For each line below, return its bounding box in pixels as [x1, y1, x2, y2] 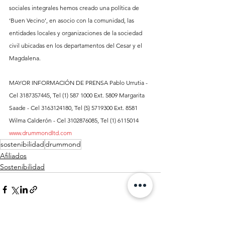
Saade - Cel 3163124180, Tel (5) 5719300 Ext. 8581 [9, 104, 139, 112]
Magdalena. [9, 54, 42, 62]
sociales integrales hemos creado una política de [9, 4, 141, 12]
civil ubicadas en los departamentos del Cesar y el [9, 42, 144, 50]
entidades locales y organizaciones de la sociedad [9, 29, 144, 37]
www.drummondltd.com [9, 129, 72, 137]
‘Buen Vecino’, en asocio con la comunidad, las [9, 17, 136, 25]
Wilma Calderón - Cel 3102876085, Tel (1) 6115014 [9, 117, 140, 125]
